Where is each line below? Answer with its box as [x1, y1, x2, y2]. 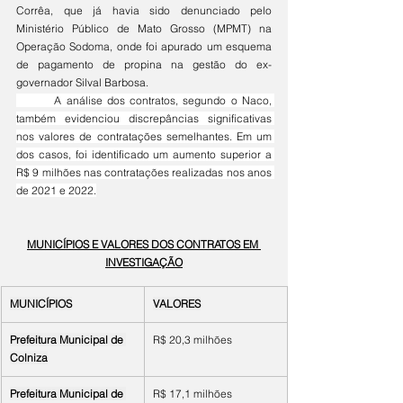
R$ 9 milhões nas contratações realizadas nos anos [16, 166, 272, 179]
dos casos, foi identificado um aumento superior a [16, 148, 272, 161]
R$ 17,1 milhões [153, 387, 232, 400]
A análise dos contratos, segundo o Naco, [16, 94, 55, 107]
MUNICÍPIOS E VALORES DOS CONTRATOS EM [27, 237, 261, 251]
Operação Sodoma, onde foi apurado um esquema [16, 40, 272, 53]
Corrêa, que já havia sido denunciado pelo [16, 4, 272, 17]
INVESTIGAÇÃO [105, 255, 183, 269]
